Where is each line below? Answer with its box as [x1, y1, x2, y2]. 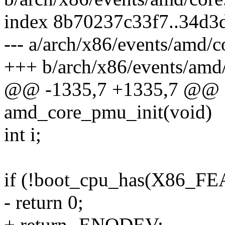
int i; [4, 124, 41, 146]
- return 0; [4, 191, 83, 213]
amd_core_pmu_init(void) [4, 101, 212, 123]
